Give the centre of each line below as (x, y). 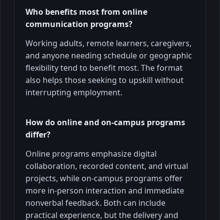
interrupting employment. (74, 92)
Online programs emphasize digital (91, 153)
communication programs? (79, 24)
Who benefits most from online (86, 12)
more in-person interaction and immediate (105, 190)
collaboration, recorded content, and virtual (107, 166)
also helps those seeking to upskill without (105, 80)
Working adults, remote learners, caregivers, (109, 43)
